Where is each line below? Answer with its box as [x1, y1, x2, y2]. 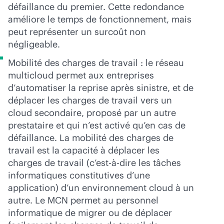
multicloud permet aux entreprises [8, 69, 154, 81]
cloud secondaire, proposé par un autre [8, 106, 176, 118]
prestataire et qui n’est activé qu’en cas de [8, 119, 185, 131]
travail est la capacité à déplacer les [8, 144, 159, 156]
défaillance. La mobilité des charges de [8, 131, 173, 143]
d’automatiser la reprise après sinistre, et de [8, 81, 193, 93]
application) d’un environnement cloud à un [8, 181, 194, 193]
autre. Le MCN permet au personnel [8, 194, 158, 206]
